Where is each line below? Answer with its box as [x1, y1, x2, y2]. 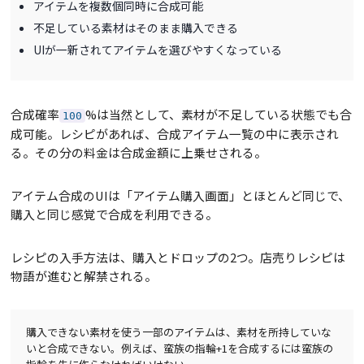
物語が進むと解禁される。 [11, 266, 157, 284]
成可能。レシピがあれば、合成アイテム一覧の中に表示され [11, 124, 339, 142]
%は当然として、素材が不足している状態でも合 [85, 105, 352, 123]
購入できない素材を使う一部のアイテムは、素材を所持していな [25, 324, 331, 340]
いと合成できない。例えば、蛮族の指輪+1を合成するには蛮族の [25, 340, 333, 357]
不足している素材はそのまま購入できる [32, 19, 238, 37]
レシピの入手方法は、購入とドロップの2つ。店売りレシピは [11, 248, 345, 266]
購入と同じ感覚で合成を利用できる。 [11, 205, 218, 223]
